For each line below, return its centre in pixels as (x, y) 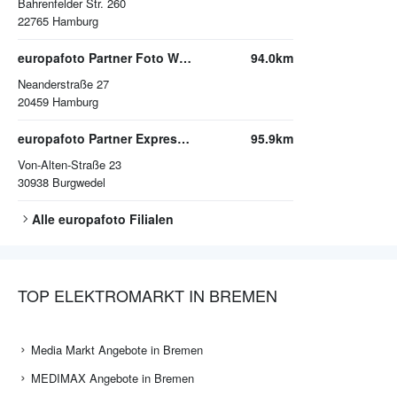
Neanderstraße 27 (63, 84)
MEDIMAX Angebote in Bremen (113, 378)
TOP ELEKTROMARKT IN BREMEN (148, 296)
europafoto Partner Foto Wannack (185, 58)
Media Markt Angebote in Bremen (117, 350)
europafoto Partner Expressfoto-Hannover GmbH (183, 139)
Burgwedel (79, 183)
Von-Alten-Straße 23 (70, 165)
